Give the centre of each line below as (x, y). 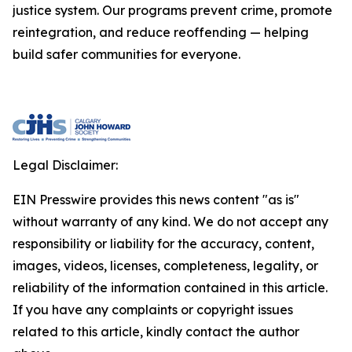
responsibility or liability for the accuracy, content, (163, 244)
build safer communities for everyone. (126, 54)
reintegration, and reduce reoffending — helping (161, 32)
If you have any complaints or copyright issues (153, 310)
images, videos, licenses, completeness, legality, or (165, 266)
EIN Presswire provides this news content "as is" (156, 200)
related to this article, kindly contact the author (156, 332)
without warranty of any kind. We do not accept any (170, 222)
